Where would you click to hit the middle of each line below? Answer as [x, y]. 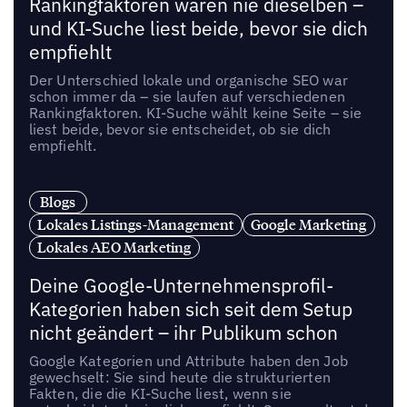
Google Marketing [308, 225]
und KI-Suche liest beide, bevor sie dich [198, 29]
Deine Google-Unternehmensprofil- [181, 286]
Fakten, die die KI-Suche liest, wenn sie [160, 394]
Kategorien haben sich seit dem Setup [190, 310]
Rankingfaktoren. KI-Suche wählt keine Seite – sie [195, 113]
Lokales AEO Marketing [114, 248]
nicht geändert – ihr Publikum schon [183, 333]
